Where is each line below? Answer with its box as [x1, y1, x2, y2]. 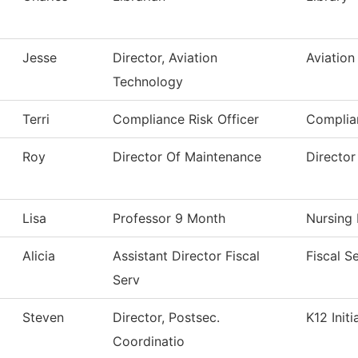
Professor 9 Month [113, 210, 225, 227]
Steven [22, 309, 64, 326]
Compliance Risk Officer [113, 111, 259, 128]
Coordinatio [113, 333, 185, 350]
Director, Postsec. [113, 309, 220, 326]
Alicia [22, 248, 55, 265]
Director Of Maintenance [113, 149, 261, 165]
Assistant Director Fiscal [113, 248, 260, 265]
